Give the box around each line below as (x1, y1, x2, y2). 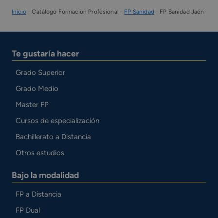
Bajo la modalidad (12, 170, 79, 181)
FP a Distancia (15, 190, 61, 199)
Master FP (15, 100, 49, 109)
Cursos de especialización (15, 116, 99, 126)
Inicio (12, 8, 26, 16)
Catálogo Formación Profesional (32, 8, 119, 16)
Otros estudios (15, 148, 64, 158)
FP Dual (15, 206, 40, 215)
